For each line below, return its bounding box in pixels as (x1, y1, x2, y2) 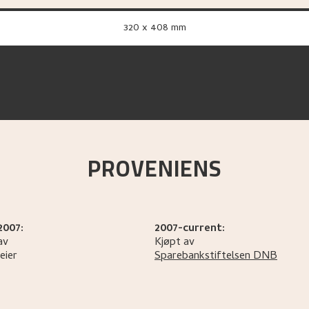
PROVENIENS (88, 148, 221, 189)
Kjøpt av (154, 234, 195, 252)
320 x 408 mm (128, 20, 186, 37)
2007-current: (154, 220, 225, 238)
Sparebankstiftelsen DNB (154, 248, 277, 266)
